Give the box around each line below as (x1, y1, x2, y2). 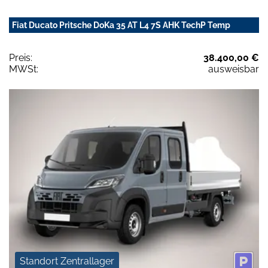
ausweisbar (208, 63, 259, 75)
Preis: (9, 52, 32, 64)
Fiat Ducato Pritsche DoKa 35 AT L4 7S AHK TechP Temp (12, 20, 230, 31)
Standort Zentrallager (20, 255, 114, 267)
